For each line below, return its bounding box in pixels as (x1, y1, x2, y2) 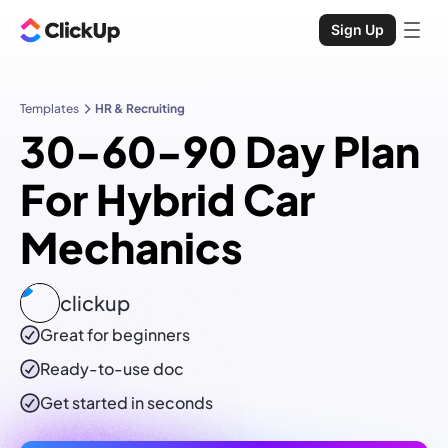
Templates (20, 101, 79, 116)
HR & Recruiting (95, 101, 185, 116)
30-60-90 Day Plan (20, 124, 420, 178)
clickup (60, 290, 130, 316)
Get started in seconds (40, 392, 213, 414)
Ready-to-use (40, 358, 153, 380)
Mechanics (20, 220, 243, 274)
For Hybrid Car (20, 172, 315, 226)
